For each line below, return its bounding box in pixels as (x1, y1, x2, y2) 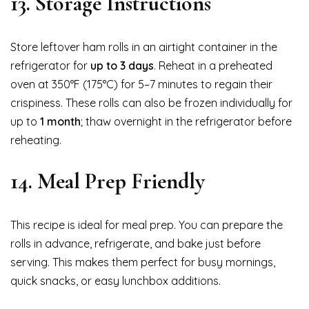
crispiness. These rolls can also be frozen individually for (10, 95, 292, 110)
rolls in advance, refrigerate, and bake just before (10, 236, 261, 250)
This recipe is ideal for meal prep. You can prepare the (10, 217, 283, 232)
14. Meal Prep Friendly (10, 167, 205, 195)
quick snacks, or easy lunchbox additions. (10, 273, 221, 288)
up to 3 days (90, 58, 154, 72)
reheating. (10, 132, 61, 147)
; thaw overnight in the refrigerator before (81, 114, 292, 128)
